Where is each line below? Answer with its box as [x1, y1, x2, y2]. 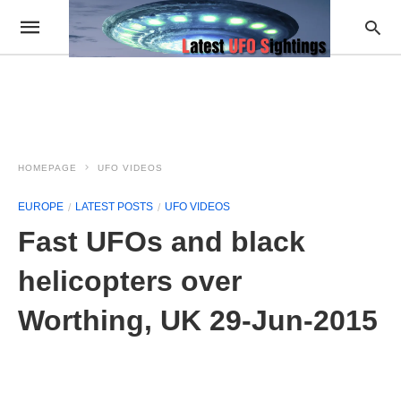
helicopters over [18, 265, 242, 297]
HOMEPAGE [18, 163, 77, 173]
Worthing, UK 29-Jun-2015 [18, 304, 378, 337]
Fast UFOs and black [18, 226, 305, 258]
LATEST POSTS [75, 200, 153, 213]
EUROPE [18, 200, 64, 213]
